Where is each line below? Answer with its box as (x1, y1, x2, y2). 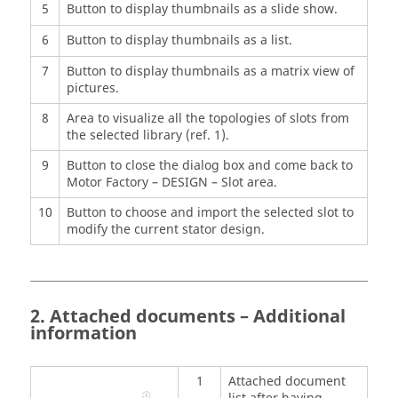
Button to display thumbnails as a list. (66, 30, 292, 50)
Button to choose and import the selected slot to (66, 203, 354, 222)
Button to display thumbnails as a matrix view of (66, 61, 354, 81)
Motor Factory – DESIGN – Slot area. (66, 172, 277, 192)
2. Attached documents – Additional (30, 303, 346, 330)
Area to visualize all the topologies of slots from (66, 108, 349, 128)
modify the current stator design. (66, 219, 265, 239)
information (30, 320, 137, 346)
